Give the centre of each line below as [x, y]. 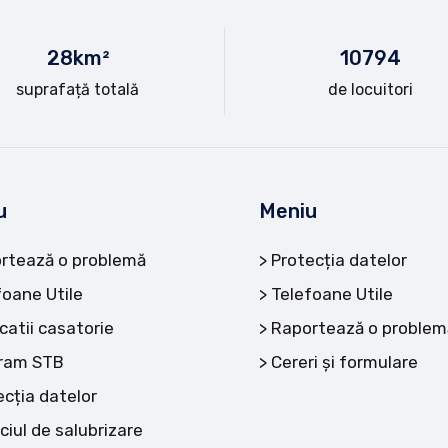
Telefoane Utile [332, 293]
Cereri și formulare [344, 361]
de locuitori [370, 89]
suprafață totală [78, 89]
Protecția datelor [339, 259]
